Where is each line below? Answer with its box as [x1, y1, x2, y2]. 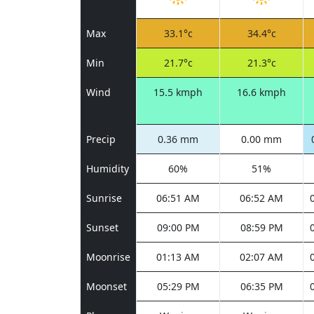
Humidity [86, 162, 129, 175]
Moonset [86, 280, 127, 293]
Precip [86, 132, 116, 146]
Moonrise [86, 250, 130, 264]
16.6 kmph [237, 86, 286, 99]
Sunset [86, 221, 118, 234]
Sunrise [86, 191, 122, 205]
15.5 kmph [153, 86, 203, 99]
